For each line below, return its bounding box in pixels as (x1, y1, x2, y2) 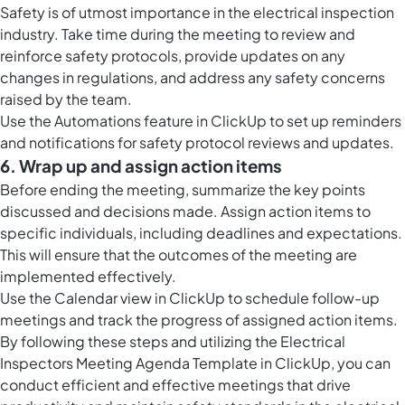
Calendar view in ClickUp (54, 288, 225, 308)
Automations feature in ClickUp (54, 111, 267, 131)
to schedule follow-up (225, 288, 380, 308)
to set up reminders (267, 111, 401, 131)
